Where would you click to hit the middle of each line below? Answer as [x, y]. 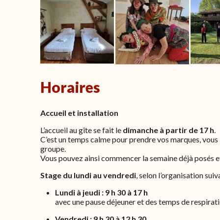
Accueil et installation [79, 112]
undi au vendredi [106, 175]
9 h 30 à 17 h [126, 192]
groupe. [53, 148]
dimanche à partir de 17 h [168, 130]
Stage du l [58, 175]
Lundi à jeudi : [80, 192]
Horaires [70, 87]
